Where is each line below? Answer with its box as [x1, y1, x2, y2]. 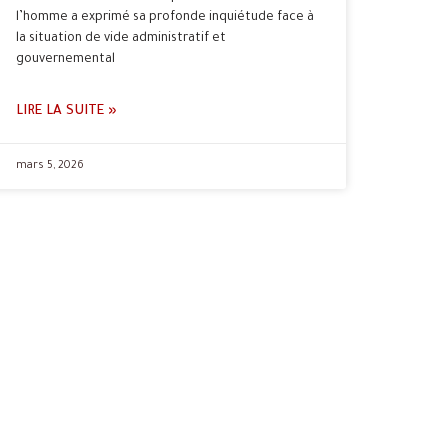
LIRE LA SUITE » [16, 103, 117, 119]
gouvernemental [16, 52, 115, 67]
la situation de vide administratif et [16, 31, 226, 46]
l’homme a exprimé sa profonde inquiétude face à [16, 10, 314, 25]
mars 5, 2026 [16, 159, 84, 172]
